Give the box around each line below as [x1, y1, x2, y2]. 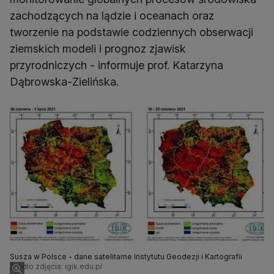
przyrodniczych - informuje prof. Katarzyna [10, 59, 223, 72]
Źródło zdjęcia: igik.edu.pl [10, 262, 102, 272]
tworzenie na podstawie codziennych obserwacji [10, 26, 253, 39]
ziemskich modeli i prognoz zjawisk [10, 42, 186, 56]
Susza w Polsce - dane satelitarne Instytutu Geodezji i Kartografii [10, 252, 242, 262]
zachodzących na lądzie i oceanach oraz [10, 9, 214, 23]
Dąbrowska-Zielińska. [10, 75, 119, 89]
